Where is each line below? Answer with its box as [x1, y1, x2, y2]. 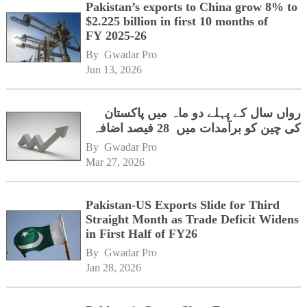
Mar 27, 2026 [86, 156, 145, 168]
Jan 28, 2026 [86, 261, 142, 273]
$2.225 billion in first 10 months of [86, 14, 269, 29]
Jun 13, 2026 [86, 64, 143, 75]
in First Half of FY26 [86, 226, 198, 241]
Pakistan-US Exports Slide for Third [86, 197, 280, 212]
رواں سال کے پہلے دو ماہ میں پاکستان [104, 106, 302, 120]
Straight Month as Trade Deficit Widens [86, 212, 299, 226]
